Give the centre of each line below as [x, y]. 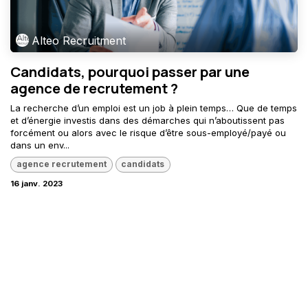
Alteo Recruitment [79, 40]
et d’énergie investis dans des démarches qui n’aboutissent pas [147, 121]
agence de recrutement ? [94, 88]
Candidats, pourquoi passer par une [130, 72]
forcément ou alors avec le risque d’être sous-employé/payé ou [148, 133]
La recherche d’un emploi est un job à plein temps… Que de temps [154, 108]
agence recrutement [61, 164]
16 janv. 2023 [36, 183]
